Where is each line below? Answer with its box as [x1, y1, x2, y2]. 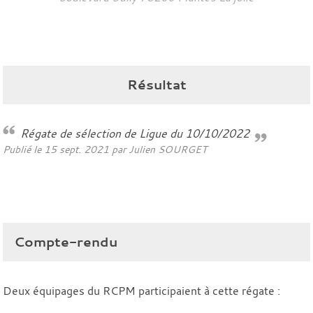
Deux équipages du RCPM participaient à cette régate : [3, 282, 280, 298]
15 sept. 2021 [44, 142, 109, 156]
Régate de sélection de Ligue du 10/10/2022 [28, 125, 249, 141]
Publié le [3, 142, 44, 156]
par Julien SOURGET [109, 142, 207, 156]
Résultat [126, 75, 187, 94]
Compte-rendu [14, 232, 117, 251]
